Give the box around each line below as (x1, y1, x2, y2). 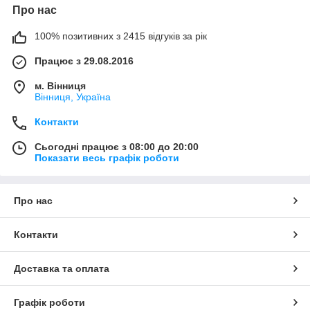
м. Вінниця (35, 80, 86, 91)
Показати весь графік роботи (35, 152, 179, 163)
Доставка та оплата (14, 262, 109, 274)
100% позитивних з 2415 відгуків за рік (35, 30, 207, 42)
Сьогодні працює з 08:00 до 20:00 (35, 140, 199, 152)
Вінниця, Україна (35, 91, 111, 102)
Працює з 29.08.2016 (35, 55, 134, 66)
